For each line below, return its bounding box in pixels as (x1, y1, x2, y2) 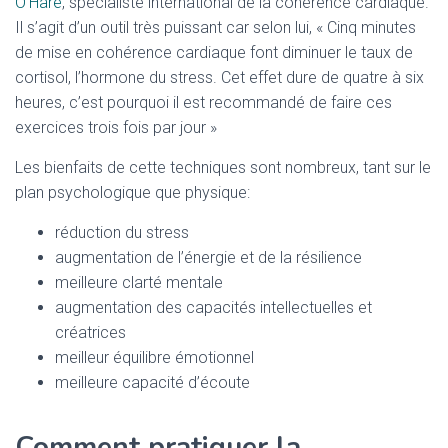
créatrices (55, 323, 126, 342)
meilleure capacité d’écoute (55, 373, 250, 392)
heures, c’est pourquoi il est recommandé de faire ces (15, 93, 392, 112)
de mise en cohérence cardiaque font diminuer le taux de (15, 43, 413, 62)
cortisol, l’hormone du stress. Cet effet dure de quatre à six (15, 68, 424, 87)
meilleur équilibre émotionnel (55, 348, 258, 367)
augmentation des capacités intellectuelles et (55, 298, 372, 317)
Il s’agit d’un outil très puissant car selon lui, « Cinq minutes (15, 18, 416, 37)
